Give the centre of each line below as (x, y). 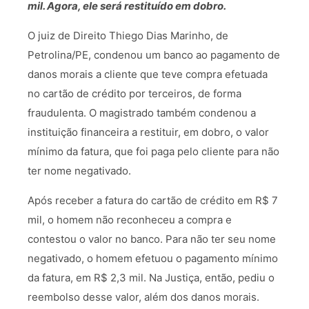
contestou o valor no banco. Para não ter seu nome (152, 239)
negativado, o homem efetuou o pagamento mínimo (153, 258)
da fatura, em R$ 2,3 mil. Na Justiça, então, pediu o (151, 278)
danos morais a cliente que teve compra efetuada (148, 74)
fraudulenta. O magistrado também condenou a (142, 113)
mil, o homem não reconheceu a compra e (130, 220)
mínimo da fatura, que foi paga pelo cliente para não (153, 151)
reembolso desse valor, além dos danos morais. (143, 297)
